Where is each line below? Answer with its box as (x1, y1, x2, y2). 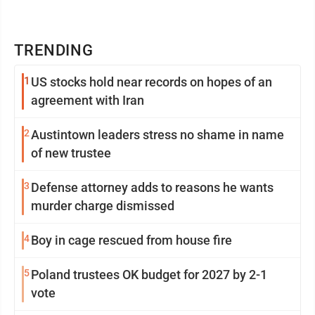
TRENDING (14, 41, 94, 59)
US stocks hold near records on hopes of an (31, 75, 272, 89)
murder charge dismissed (31, 198, 174, 213)
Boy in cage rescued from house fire (31, 233, 232, 247)
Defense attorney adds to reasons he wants (31, 180, 274, 195)
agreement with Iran (31, 93, 144, 108)
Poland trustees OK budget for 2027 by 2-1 (31, 267, 267, 282)
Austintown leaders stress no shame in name (31, 127, 143, 142)
